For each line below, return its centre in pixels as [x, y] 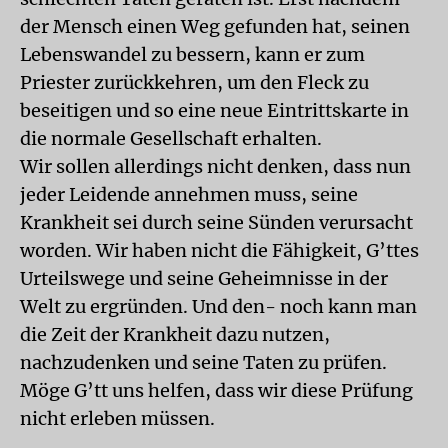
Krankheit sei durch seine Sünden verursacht [216, 222]
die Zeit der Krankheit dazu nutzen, [175, 334]
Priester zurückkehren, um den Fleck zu [194, 82]
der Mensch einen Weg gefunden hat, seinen [215, 26]
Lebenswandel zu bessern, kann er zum [192, 54]
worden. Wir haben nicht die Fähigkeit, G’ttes [219, 250]
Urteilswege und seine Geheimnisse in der [204, 278]
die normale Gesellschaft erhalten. [171, 138]
